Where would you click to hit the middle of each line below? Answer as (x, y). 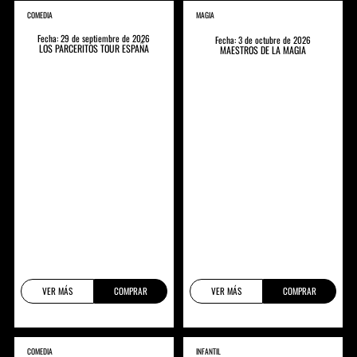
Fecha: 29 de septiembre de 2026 (94, 38)
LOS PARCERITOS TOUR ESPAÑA (94, 48)
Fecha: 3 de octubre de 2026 (263, 39)
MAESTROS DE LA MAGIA (263, 49)
